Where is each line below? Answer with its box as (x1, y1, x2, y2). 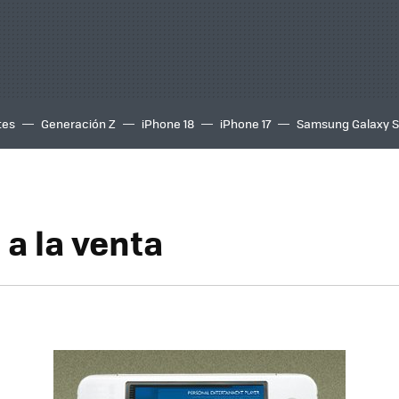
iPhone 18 (142, 115, 194, 132)
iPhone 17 (220, 115, 271, 132)
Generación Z (41, 115, 116, 132)
